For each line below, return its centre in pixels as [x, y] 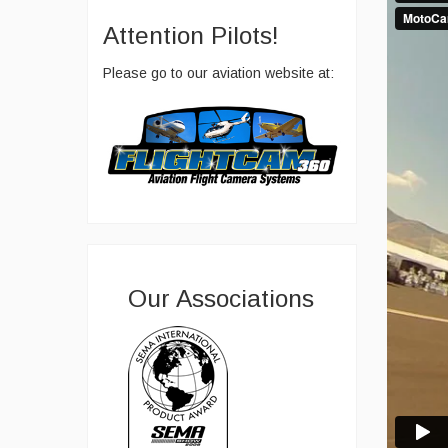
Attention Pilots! [191, 35]
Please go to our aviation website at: [218, 73]
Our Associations [221, 298]
